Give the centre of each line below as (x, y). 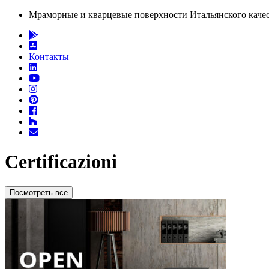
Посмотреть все (39, 192)
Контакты (49, 57)
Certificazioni (61, 162)
